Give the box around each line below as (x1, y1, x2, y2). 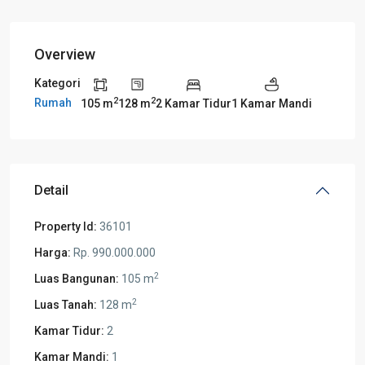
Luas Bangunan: (34, 271, 119, 285)
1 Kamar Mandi (231, 96, 312, 110)
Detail (34, 182, 68, 198)
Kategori (34, 77, 81, 90)
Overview (34, 46, 95, 63)
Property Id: (34, 219, 97, 233)
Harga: (34, 245, 71, 259)
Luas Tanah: (34, 297, 97, 311)
